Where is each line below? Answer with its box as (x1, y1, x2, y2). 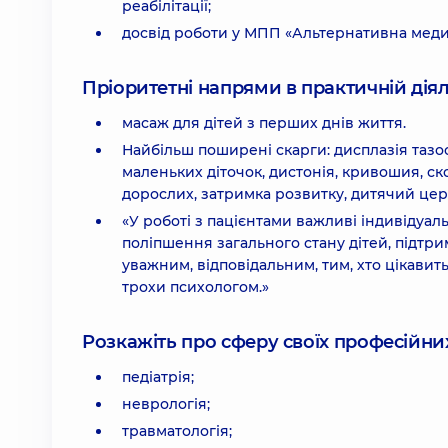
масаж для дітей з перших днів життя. (122, 114, 406, 132)
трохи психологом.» (122, 278, 269, 296)
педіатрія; (122, 368, 194, 386)
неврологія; (122, 395, 210, 413)
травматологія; (122, 422, 232, 440)
